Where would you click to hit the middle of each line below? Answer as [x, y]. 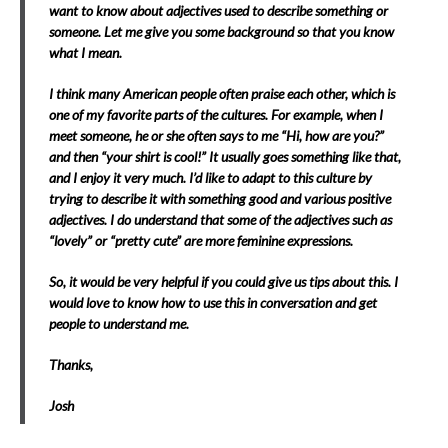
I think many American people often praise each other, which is [222, 93]
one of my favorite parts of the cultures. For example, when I [216, 114]
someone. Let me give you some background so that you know [221, 31]
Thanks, [71, 364]
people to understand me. [119, 323]
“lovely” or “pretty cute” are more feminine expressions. [201, 240]
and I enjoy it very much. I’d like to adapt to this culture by [210, 177]
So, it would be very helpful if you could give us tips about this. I [223, 281]
